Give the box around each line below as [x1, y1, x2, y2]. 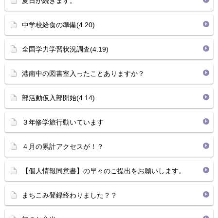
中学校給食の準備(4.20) [22, 21, 95, 29]
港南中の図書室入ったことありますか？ [22, 70, 145, 77]
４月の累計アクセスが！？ [22, 143, 104, 150]
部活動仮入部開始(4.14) [22, 94, 95, 102]
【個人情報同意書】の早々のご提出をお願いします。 [22, 167, 185, 175]
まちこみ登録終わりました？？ [22, 191, 117, 199]
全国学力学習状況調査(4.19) [22, 45, 109, 53]
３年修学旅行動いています [22, 118, 104, 126]
